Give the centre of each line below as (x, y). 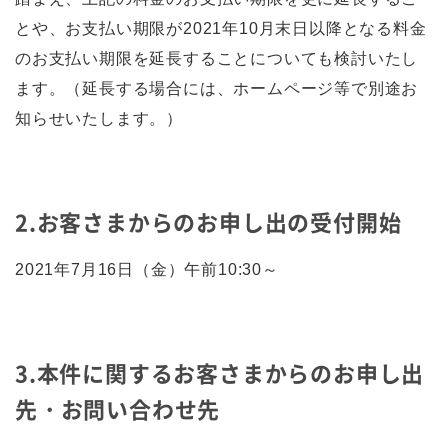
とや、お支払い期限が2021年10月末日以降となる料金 (221, 28)
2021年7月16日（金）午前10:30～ (147, 269)
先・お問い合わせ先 (118, 408)
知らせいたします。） (99, 118)
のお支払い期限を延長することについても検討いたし (217, 58)
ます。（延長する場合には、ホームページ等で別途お (217, 88)
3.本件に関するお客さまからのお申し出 (220, 372)
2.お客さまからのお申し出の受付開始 (208, 221)
